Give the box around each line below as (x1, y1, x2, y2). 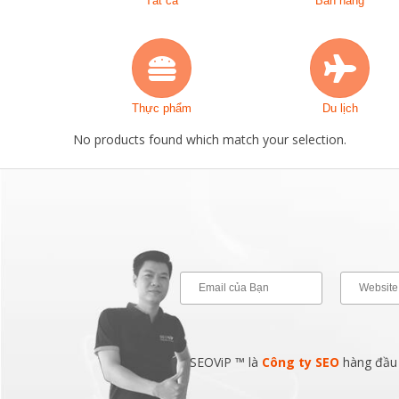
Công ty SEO (262, 354, 339, 370)
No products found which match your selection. (73, 131, 346, 148)
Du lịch (322, 102, 358, 115)
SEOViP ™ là (190, 354, 262, 370)
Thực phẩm (132, 102, 192, 115)
